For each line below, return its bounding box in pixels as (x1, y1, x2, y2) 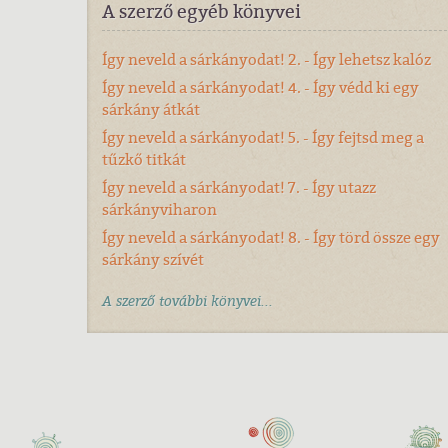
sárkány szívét (102, 249, 204, 270)
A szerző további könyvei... (102, 291, 273, 311)
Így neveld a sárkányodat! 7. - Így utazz (102, 177, 376, 198)
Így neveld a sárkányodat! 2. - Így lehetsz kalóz (102, 49, 431, 70)
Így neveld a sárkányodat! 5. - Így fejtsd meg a (102, 127, 424, 148)
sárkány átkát (102, 99, 200, 120)
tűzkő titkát (102, 149, 186, 170)
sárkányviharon (102, 199, 217, 220)
